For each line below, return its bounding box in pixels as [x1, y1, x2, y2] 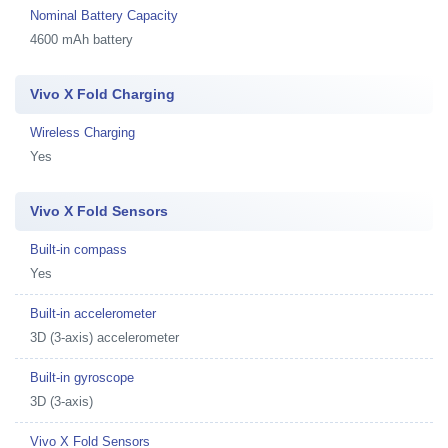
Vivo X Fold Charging [30, 86, 175, 102]
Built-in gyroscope [30, 370, 134, 385]
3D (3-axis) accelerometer [30, 330, 179, 345]
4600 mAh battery [30, 32, 133, 47]
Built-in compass [30, 242, 127, 257]
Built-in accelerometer [30, 306, 156, 321]
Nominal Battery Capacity [30, 8, 178, 23]
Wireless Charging [30, 125, 135, 140]
